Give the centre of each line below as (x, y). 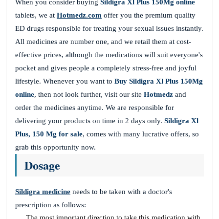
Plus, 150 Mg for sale (49, 134)
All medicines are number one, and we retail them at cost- (103, 42)
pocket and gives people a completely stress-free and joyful (106, 68)
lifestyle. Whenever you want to (65, 81)
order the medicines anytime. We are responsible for (95, 108)
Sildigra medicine (43, 192)
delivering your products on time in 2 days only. (90, 121)
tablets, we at (36, 15)
